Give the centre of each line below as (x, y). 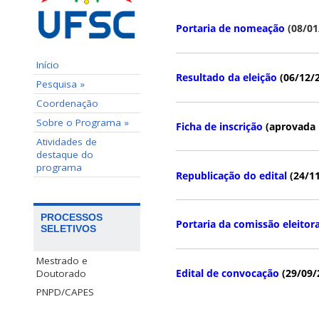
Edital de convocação (228, 273)
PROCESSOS (72, 217)
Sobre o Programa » (83, 122)
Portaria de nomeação (232, 28)
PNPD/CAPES (65, 292)
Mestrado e (62, 260)
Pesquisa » (61, 84)
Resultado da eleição (226, 78)
